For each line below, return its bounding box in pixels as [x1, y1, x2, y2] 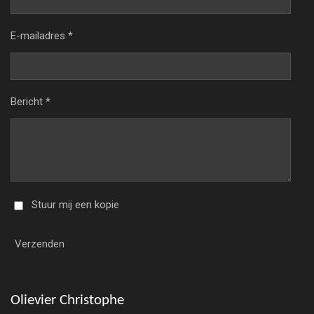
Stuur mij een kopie [31, 198, 119, 212]
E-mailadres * [11, 29, 73, 42]
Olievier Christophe [11, 294, 124, 308]
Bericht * [11, 95, 50, 109]
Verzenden [15, 237, 64, 250]
